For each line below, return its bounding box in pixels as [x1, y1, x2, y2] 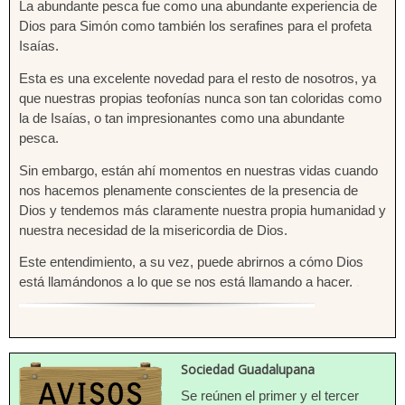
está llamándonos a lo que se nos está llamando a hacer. [19, 274, 353, 290]
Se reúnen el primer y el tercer [180, 387, 359, 403]
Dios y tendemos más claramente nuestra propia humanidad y [19, 202, 386, 218]
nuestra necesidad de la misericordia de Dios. [19, 221, 287, 238]
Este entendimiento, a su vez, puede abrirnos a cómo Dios [19, 254, 363, 270]
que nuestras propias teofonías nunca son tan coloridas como [19, 89, 381, 106]
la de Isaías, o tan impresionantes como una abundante [19, 109, 344, 126]
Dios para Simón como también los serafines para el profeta [19, 18, 372, 34]
